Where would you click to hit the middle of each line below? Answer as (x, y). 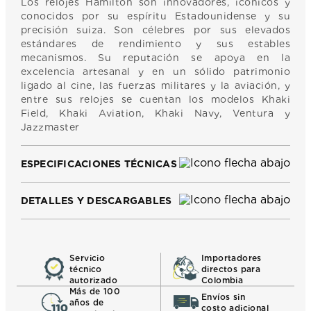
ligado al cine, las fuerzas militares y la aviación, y (155, 85)
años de (87, 302)
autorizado (94, 280)
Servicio (87, 258)
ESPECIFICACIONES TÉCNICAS (99, 163)
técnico (86, 269)
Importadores (232, 258)
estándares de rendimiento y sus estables (155, 43)
